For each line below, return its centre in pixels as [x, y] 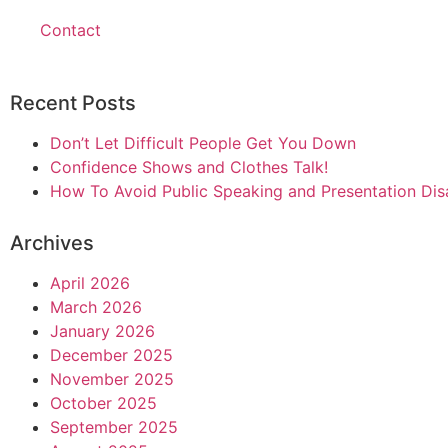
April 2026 [90, 283]
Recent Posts [73, 103]
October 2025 [103, 403]
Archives [52, 243]
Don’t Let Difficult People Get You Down [203, 143]
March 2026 [96, 307]
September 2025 [114, 427]
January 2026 [102, 331]
